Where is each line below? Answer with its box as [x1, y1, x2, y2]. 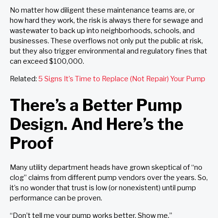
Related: [10, 74, 38, 83]
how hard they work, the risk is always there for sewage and [10, 16, 203, 25]
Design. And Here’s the [10, 114, 183, 134]
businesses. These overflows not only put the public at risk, [10, 36, 203, 46]
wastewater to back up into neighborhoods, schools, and [10, 26, 195, 36]
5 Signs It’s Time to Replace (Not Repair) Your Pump [38, 74, 205, 83]
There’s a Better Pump [10, 95, 182, 115]
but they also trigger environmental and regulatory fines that [10, 47, 207, 56]
